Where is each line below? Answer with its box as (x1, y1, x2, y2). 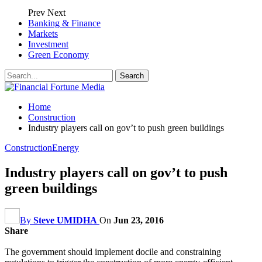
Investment (28, 39, 68, 49)
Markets (28, 29, 58, 39)
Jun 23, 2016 (113, 215, 164, 225)
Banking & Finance (28, 18, 101, 28)
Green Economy (28, 50, 89, 60)
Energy (52, 143, 79, 153)
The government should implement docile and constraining (5, 246, 221, 257)
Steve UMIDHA (33, 215, 97, 225)
